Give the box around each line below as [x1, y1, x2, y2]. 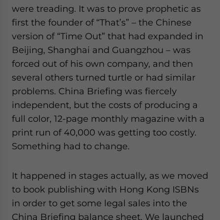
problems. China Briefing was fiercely [12, 86, 177, 96]
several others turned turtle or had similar [12, 72, 195, 82]
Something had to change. [12, 141, 130, 151]
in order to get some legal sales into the [12, 198, 187, 208]
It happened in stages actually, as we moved [12, 170, 208, 181]
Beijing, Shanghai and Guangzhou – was [12, 45, 191, 55]
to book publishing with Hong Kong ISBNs [12, 184, 199, 194]
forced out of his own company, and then [12, 58, 193, 69]
